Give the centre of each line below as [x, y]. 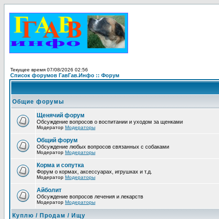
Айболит [49, 190]
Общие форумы [38, 102]
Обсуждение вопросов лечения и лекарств [90, 197]
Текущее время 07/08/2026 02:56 [49, 70]
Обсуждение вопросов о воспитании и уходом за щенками [110, 122]
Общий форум [57, 140]
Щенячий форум [61, 115]
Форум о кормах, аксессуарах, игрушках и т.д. [94, 172]
